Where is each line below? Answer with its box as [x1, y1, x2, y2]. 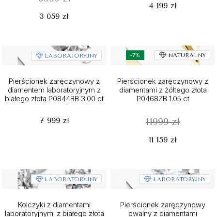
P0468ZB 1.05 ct [136, 94, 189, 103]
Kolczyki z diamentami [18, 200, 91, 209]
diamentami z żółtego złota [119, 85, 207, 94]
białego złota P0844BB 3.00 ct [5, 94, 104, 103]
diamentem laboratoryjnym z [8, 85, 101, 94]
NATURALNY [168, 52, 206, 59]
